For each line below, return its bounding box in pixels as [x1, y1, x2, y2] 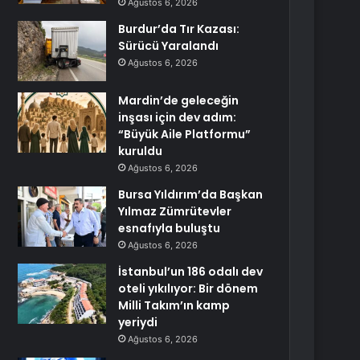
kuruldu [118, 143, 163, 159]
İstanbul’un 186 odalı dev [118, 264, 264, 280]
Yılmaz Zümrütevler [118, 203, 232, 219]
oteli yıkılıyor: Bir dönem [118, 280, 259, 297]
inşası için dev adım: [118, 109, 237, 125]
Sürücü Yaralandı [118, 38, 219, 54]
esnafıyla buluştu [118, 220, 221, 236]
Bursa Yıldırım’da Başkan [118, 186, 264, 202]
